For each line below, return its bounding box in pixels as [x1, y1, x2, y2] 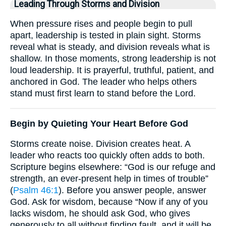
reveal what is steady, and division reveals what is [10, 41, 210, 52]
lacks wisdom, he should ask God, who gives [10, 208, 190, 219]
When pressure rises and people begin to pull [10, 18, 192, 29]
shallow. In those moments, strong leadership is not [10, 53, 216, 64]
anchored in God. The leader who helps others [10, 76, 197, 87]
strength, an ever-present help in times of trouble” [10, 174, 208, 184]
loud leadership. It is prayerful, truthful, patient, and [10, 65, 214, 75]
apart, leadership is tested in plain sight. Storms [10, 30, 201, 40]
